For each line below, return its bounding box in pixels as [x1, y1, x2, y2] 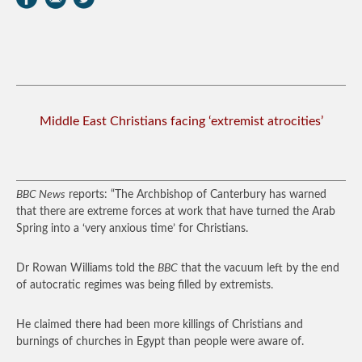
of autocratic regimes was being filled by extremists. [16, 280, 273, 291]
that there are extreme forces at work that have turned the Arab [16, 206, 335, 217]
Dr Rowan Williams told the [16, 263, 158, 274]
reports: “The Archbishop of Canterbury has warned [65, 189, 326, 200]
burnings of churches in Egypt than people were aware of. [16, 336, 304, 347]
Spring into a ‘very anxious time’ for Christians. [16, 223, 248, 234]
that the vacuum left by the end [178, 263, 339, 274]
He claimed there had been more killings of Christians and [16, 319, 303, 330]
